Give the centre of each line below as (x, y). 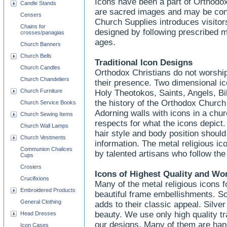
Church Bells (36, 56)
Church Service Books (48, 102)
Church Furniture (41, 91)
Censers (31, 15)
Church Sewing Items (47, 114)
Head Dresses (38, 213)
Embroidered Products (48, 190)
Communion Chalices (46, 149)
